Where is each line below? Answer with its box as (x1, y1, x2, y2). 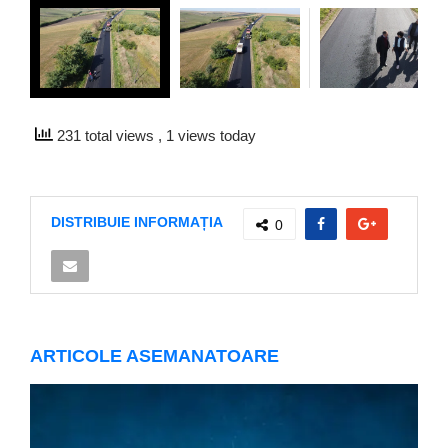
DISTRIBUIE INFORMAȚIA (51, 214, 223, 231)
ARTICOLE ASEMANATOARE (30, 345, 279, 366)
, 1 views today (158, 127, 256, 145)
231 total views (53, 127, 158, 145)
